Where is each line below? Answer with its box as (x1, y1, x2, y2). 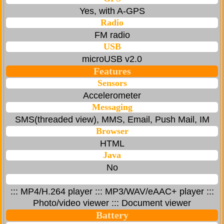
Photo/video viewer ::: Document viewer (33, 198, 191, 208)
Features (93, 65, 131, 77)
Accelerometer (83, 90, 141, 101)
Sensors (97, 78, 127, 88)
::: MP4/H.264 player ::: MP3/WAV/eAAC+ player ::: (10, 186, 214, 197)
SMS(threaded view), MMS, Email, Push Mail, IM (14, 114, 209, 125)
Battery (95, 209, 128, 221)
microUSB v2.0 (82, 54, 142, 64)
